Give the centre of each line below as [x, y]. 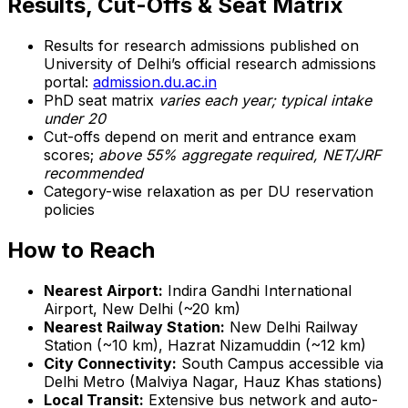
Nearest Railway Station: [134, 326]
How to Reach [81, 250]
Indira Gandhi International [257, 290]
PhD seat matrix [101, 100]
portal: [68, 82]
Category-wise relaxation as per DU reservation [209, 191]
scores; [71, 154]
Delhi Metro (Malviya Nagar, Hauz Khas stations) [213, 381]
